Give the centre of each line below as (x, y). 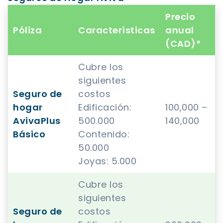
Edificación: (105, 108)
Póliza (27, 30)
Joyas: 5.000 (107, 161)
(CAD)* (183, 44)
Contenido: (104, 134)
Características (117, 30)
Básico (29, 134)
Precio (180, 17)
